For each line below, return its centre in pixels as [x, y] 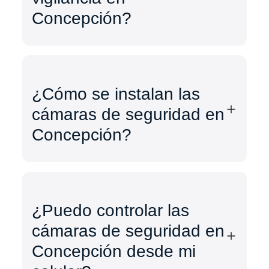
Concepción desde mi [114, 252]
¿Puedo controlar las [111, 211]
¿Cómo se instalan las [116, 94]
